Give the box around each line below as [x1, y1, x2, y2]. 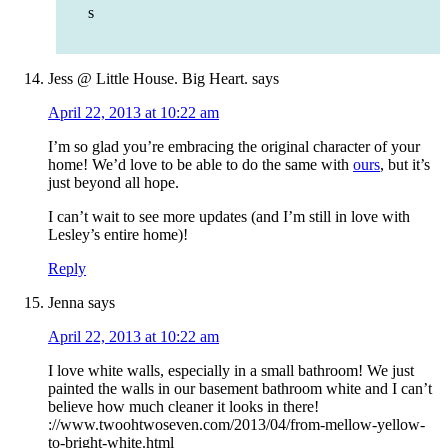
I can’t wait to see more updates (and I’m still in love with [48, 208, 410, 226]
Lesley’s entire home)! [48, 226, 188, 244]
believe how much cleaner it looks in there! [48, 398, 319, 416]
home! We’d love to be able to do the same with [48, 156, 353, 174]
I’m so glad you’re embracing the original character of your [48, 138, 420, 156]
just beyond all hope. [48, 174, 179, 192]
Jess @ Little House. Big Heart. [48, 70, 248, 88]
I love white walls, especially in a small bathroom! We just [48, 362, 414, 380]
